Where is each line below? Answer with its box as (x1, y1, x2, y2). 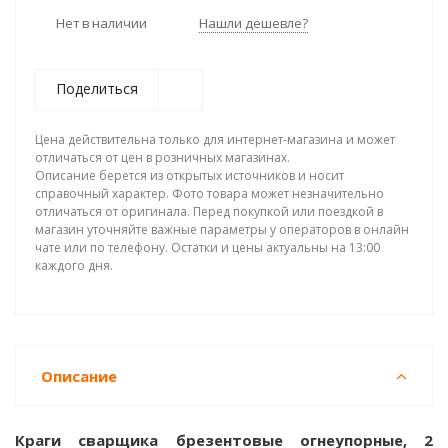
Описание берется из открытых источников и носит (35, 167, 344, 184)
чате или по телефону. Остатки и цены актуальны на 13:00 (35, 239, 380, 256)
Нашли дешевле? (199, 14, 308, 32)
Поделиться (56, 79, 138, 98)
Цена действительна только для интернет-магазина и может (35, 131, 395, 148)
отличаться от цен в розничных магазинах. (35, 149, 290, 166)
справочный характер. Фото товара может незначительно (35, 185, 384, 202)
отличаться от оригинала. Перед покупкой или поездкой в (35, 203, 383, 220)
